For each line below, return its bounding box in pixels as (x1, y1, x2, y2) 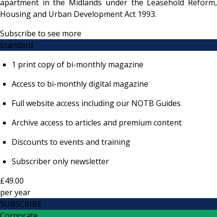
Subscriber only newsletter (12, 155, 109, 167)
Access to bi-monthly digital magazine (12, 78, 150, 89)
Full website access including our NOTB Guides (12, 97, 183, 108)
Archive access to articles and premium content (12, 117, 182, 128)
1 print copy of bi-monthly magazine (12, 59, 143, 70)
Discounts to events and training (12, 136, 130, 147)
